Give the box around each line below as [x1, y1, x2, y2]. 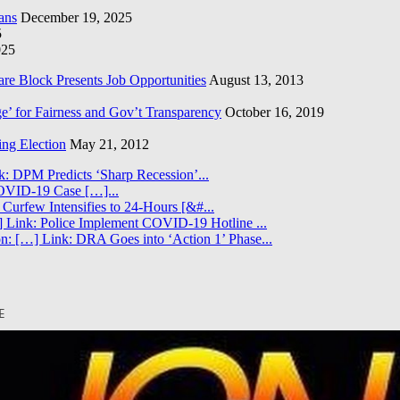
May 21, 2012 [70, 137, 149, 153]
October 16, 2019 [225, 104, 324, 121]
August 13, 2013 [209, 72, 304, 88]
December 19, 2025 [21, 10, 132, 26]
